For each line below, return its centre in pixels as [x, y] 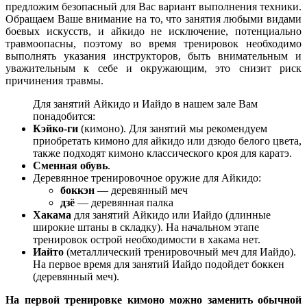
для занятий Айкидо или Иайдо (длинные [171, 214]
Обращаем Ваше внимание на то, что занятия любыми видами [153, 19]
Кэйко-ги [56, 128]
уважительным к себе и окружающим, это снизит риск [153, 68]
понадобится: [64, 116]
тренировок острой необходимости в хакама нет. [147, 239]
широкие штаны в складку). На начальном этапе [146, 227]
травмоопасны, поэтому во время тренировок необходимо [153, 43]
